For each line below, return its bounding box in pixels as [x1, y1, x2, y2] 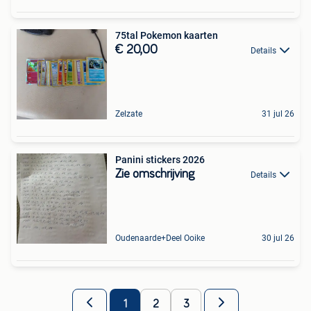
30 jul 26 [262, 233, 294, 243]
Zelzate [115, 108, 142, 119]
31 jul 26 [262, 108, 294, 119]
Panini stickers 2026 [115, 153, 205, 165]
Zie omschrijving [115, 167, 194, 180]
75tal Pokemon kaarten [115, 29, 218, 41]
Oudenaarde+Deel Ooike [115, 233, 205, 243]
